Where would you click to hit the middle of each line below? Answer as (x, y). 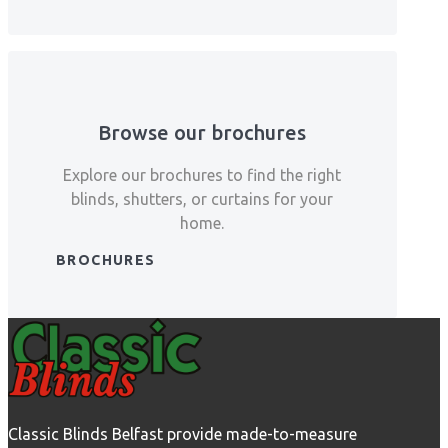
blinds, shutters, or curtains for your (202, 199)
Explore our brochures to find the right (202, 175)
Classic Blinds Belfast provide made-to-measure (182, 433)
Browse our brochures (202, 133)
